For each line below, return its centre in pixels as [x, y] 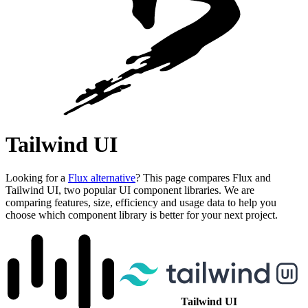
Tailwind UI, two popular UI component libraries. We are [130, 190]
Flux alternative [102, 178]
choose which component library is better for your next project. [142, 215]
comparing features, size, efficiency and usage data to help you [141, 203]
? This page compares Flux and [203, 178]
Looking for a [37, 178]
